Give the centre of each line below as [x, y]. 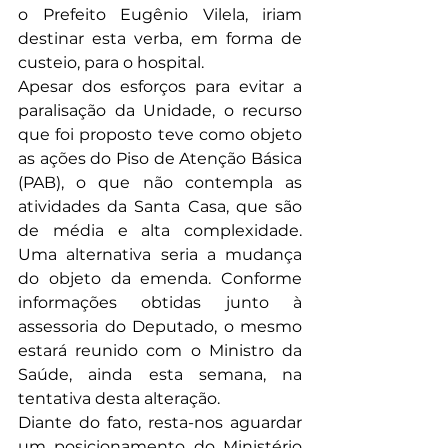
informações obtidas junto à [160, 302]
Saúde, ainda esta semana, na [160, 374]
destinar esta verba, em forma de [160, 38]
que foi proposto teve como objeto [160, 134]
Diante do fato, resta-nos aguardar [160, 422]
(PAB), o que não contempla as [160, 182]
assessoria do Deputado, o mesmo [160, 326]
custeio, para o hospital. [111, 62]
